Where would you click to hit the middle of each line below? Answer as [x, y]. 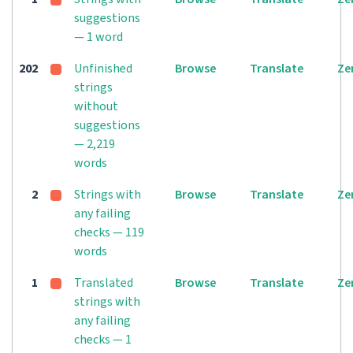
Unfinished [103, 69]
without [96, 106]
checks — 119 [109, 232]
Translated [104, 283]
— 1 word [98, 37]
